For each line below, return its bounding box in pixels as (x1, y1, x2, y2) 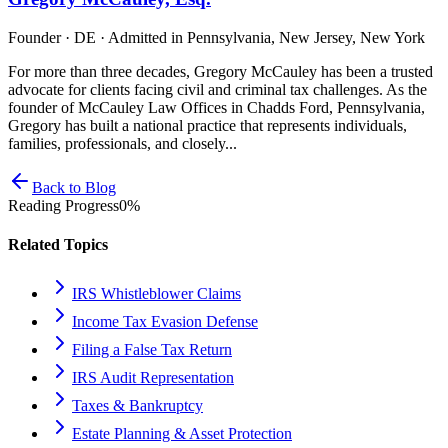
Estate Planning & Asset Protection (72, 425, 292, 443)
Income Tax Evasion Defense (72, 313, 258, 331)
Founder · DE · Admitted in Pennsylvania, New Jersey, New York (8, 28, 425, 46)
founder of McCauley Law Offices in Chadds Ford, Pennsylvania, (8, 98, 425, 116)
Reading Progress (8, 196, 119, 214)
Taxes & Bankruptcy (72, 397, 203, 415)
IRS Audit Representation (72, 369, 234, 387)
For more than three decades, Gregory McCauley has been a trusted (8, 62, 433, 80)
